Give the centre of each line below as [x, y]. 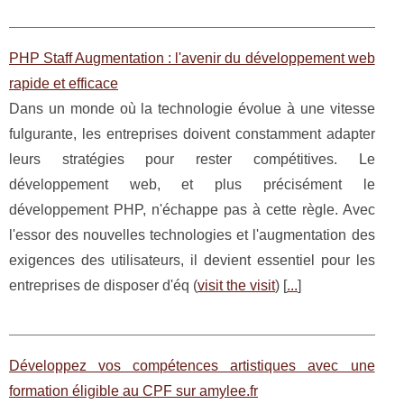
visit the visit [236, 285]
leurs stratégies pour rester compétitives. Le [192, 159]
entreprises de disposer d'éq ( [103, 285]
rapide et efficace [64, 83]
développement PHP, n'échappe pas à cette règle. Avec [192, 210]
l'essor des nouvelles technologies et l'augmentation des [192, 235]
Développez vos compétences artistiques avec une [192, 366]
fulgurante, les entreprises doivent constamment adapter [192, 134]
